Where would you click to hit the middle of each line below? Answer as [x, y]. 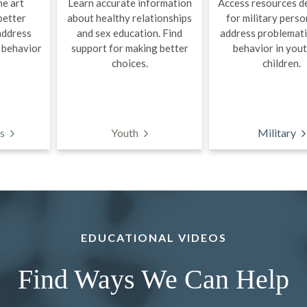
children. [282, 63]
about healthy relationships [130, 18]
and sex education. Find [130, 33]
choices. [130, 63]
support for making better [130, 48]
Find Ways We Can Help [153, 279]
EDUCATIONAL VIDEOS [153, 237]
